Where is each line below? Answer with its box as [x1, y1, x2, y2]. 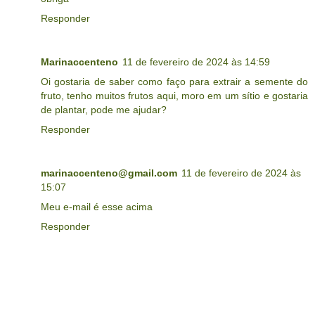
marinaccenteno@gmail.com [41, 167, 177, 179]
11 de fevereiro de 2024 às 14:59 [122, 56, 270, 68]
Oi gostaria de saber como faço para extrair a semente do [41, 76, 308, 88]
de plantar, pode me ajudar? [41, 104, 167, 116]
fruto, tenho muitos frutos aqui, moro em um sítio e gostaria [41, 90, 308, 102]
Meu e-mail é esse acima [41, 201, 153, 213]
